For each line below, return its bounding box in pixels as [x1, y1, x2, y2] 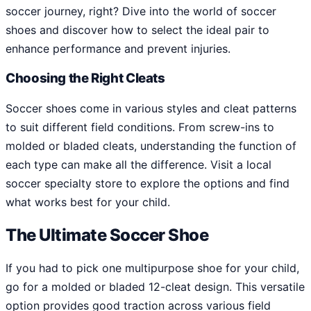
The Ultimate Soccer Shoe [6, 224, 209, 245]
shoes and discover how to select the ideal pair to [6, 22, 269, 37]
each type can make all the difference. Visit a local [6, 158, 271, 172]
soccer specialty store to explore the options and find [6, 176, 289, 191]
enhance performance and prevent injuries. [6, 41, 230, 56]
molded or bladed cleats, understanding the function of [6, 139, 296, 153]
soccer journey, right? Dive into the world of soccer [6, 3, 276, 18]
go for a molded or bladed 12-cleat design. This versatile [6, 279, 305, 294]
